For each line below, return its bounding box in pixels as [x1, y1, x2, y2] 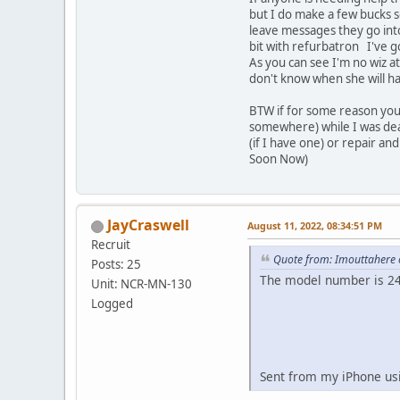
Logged [91, 296, 133, 312]
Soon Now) [249, 151, 308, 168]
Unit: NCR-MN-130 [91, 276, 192, 293]
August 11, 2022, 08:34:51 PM [247, 219, 382, 233]
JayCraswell [107, 215, 189, 236]
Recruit [91, 237, 130, 254]
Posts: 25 [91, 256, 141, 273]
